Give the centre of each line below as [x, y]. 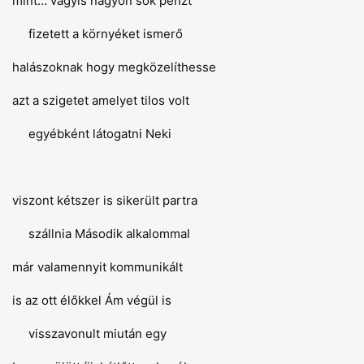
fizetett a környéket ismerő [97, 34]
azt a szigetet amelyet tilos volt [101, 100]
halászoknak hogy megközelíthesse [114, 67]
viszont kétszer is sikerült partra [105, 200]
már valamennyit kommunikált [97, 267]
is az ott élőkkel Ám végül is [92, 300]
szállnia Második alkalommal [101, 234]
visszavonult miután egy [89, 334]
